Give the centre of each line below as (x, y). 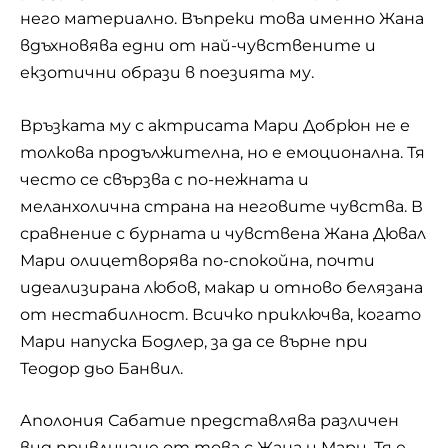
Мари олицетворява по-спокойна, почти (197, 260)
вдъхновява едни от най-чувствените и (198, 46)
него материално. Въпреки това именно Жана (222, 19)
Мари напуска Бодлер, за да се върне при (194, 341)
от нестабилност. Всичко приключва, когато (220, 314)
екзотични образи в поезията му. (167, 73)
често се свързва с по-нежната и (164, 179)
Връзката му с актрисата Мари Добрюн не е (215, 125)
